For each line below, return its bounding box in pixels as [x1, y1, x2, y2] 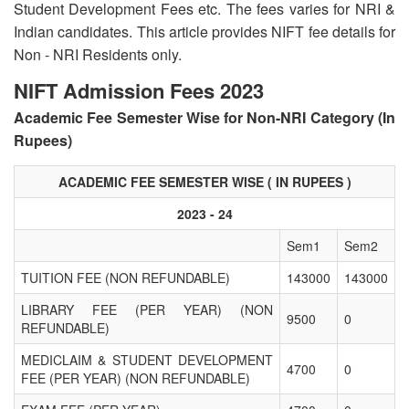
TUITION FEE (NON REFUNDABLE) [21, 267, 230, 287]
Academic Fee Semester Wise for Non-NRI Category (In [14, 106, 395, 128]
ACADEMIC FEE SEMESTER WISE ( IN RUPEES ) [58, 172, 351, 191]
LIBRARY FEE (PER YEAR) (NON [21, 299, 273, 319]
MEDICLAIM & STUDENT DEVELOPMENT [21, 350, 273, 369]
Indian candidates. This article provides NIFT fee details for [14, 20, 395, 42]
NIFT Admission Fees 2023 [14, 75, 264, 105]
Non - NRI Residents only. [14, 43, 182, 65]
